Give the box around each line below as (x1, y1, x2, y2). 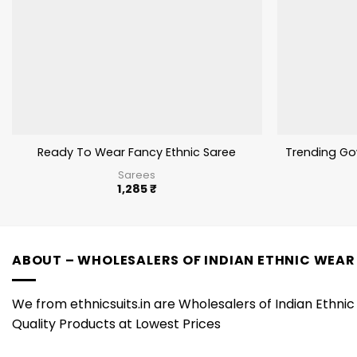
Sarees (118, 167, 156, 182)
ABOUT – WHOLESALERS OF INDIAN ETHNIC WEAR (12, 251, 355, 270)
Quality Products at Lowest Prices (12, 314, 221, 333)
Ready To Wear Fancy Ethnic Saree (37, 144, 237, 161)
